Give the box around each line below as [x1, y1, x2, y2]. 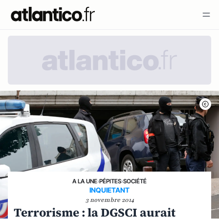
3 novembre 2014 [85, 196, 134, 204]
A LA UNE [72, 177, 97, 185]
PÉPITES [99, 177, 121, 185]
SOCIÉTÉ [123, 177, 147, 185]
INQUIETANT [89, 186, 130, 194]
